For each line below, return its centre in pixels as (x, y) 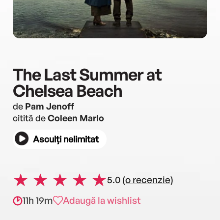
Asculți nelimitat (66, 139)
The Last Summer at (87, 74)
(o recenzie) (148, 179)
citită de (30, 118)
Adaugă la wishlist (102, 200)
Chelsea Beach (68, 90)
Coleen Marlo (76, 118)
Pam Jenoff (50, 106)
